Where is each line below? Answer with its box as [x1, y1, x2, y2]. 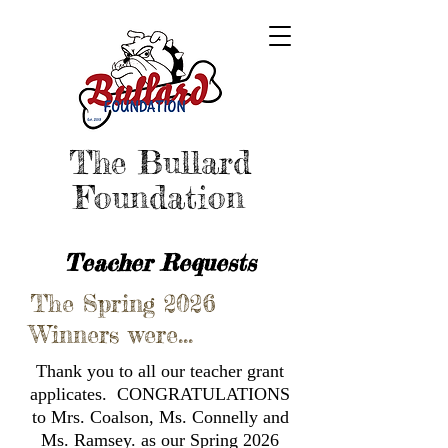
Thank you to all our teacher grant [36, 361, 284, 381]
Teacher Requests [64, 249, 256, 277]
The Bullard [68, 143, 251, 182]
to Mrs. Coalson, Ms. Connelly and [31, 407, 289, 427]
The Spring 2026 [30, 289, 216, 318]
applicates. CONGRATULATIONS [30, 384, 290, 404]
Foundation [74, 178, 245, 217]
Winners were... [30, 320, 193, 349]
